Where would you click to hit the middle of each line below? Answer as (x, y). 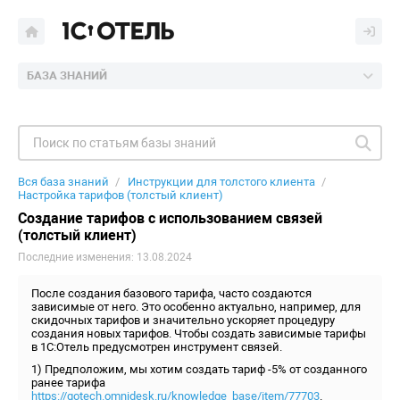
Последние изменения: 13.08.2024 (105, 257)
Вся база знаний (63, 182)
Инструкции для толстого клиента (221, 182)
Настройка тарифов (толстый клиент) (121, 195)
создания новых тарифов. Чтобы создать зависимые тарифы (199, 333)
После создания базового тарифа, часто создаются (171, 293)
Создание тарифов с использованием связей (170, 218)
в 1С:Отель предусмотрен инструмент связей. (157, 347)
